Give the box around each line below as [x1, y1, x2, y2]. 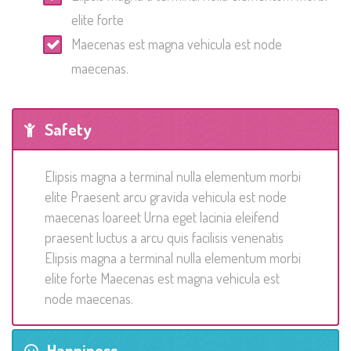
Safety [45, 118, 92, 140]
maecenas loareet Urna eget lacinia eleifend [45, 208, 279, 226]
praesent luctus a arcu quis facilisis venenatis [45, 229, 284, 247]
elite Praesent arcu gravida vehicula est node [45, 188, 287, 206]
